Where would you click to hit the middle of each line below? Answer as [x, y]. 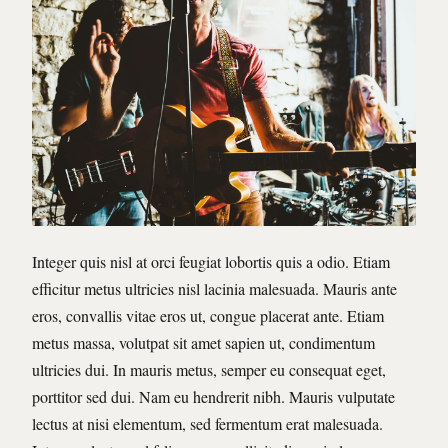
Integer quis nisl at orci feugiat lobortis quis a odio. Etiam [211, 262]
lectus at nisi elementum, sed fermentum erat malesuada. [207, 424]
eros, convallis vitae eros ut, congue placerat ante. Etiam [208, 316]
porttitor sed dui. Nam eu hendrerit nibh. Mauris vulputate [213, 397]
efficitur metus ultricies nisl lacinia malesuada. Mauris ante [214, 289]
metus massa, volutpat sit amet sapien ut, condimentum [203, 343]
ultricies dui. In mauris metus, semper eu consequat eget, [209, 370]
